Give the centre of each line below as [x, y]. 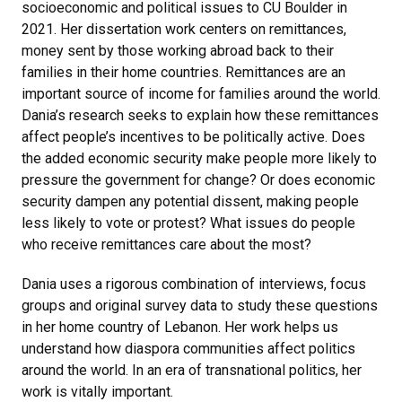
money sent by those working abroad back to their [178, 50]
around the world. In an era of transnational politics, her [192, 370]
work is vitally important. [99, 391]
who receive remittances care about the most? [168, 244]
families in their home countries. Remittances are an [184, 72]
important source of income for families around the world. [201, 93]
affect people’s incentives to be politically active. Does [193, 136]
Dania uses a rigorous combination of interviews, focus [194, 284]
